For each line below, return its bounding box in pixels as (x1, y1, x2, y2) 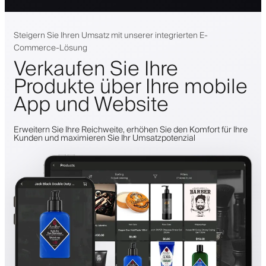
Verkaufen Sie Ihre (14, 52, 178, 87)
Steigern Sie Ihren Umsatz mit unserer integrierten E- (14, 28, 208, 43)
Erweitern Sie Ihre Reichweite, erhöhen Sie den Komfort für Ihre (14, 123, 248, 138)
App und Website (14, 88, 169, 123)
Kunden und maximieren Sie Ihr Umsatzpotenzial (14, 131, 195, 146)
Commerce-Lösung (14, 41, 87, 56)
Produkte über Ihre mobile (14, 70, 248, 105)
